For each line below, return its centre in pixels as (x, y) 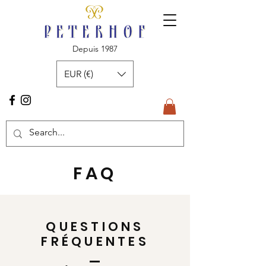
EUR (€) (79, 74)
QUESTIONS (95, 227)
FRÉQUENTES (95, 242)
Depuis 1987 (95, 49)
